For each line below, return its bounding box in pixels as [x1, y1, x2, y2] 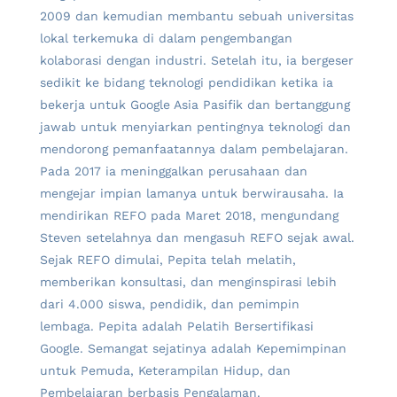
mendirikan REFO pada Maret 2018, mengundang [40, 207, 339, 222]
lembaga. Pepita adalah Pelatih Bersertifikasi [40, 318, 314, 333]
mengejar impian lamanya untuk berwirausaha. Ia [40, 185, 344, 200]
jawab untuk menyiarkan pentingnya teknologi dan [40, 119, 351, 134]
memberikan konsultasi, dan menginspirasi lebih [40, 274, 337, 289]
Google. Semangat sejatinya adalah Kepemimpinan [40, 340, 346, 355]
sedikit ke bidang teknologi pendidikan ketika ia [40, 74, 333, 90]
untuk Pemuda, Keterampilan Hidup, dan [40, 362, 291, 378]
